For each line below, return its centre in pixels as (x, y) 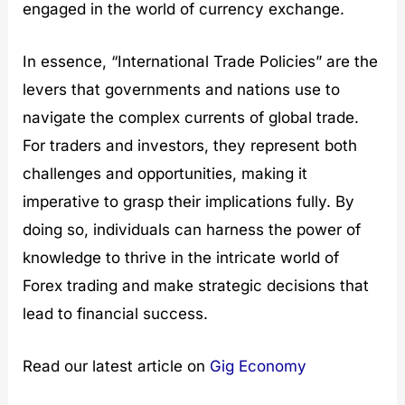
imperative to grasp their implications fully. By (189, 201)
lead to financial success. (116, 313)
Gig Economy (259, 367)
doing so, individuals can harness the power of (192, 229)
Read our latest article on (117, 367)
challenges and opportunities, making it (165, 173)
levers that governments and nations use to (182, 89)
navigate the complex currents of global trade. (191, 117)
